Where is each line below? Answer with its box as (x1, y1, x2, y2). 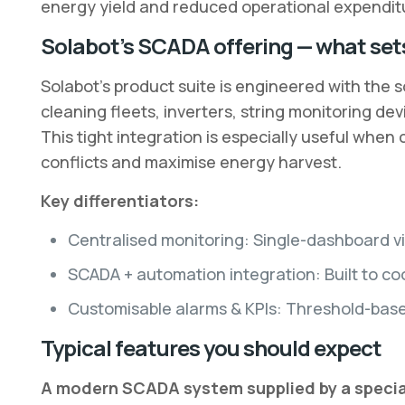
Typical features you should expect (40, 333, 381, 363)
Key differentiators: (40, 190, 199, 212)
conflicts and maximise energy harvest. (40, 151, 342, 173)
